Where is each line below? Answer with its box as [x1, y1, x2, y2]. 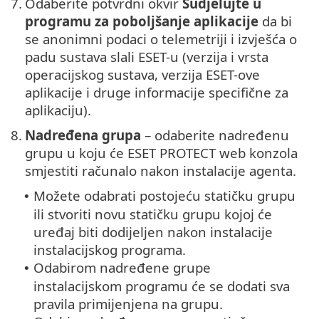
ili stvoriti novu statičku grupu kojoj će [33, 205, 272, 224]
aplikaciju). [25, 101, 91, 120]
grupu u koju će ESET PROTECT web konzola [25, 144, 298, 162]
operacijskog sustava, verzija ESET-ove [25, 66, 260, 84]
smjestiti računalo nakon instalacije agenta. [25, 162, 296, 180]
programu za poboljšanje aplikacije [25, 12, 258, 31]
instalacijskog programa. [33, 241, 186, 259]
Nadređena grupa [25, 126, 141, 145]
